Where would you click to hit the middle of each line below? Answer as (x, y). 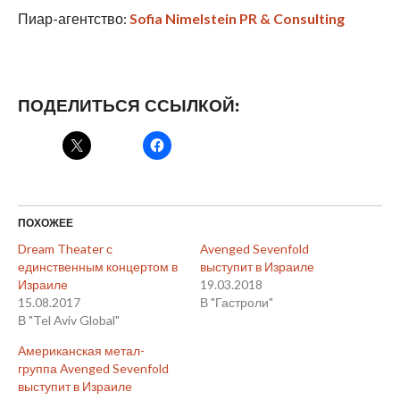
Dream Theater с (65, 249)
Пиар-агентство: (73, 19)
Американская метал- (81, 351)
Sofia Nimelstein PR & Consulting (237, 19)
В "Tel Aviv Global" (68, 321)
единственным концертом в (97, 267)
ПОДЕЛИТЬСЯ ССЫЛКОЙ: (128, 106)
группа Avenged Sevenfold (93, 369)
